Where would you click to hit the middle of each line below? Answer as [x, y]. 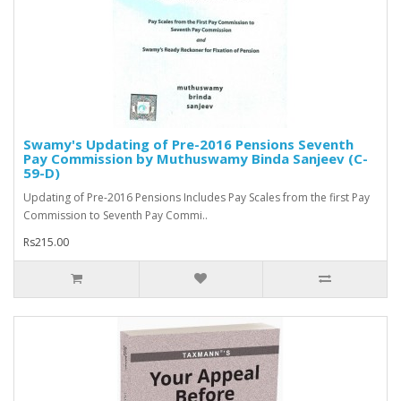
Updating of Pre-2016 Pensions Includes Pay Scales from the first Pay [196, 198]
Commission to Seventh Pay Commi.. [115, 216]
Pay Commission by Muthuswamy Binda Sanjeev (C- [196, 159]
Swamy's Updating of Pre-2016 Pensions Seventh [188, 145]
